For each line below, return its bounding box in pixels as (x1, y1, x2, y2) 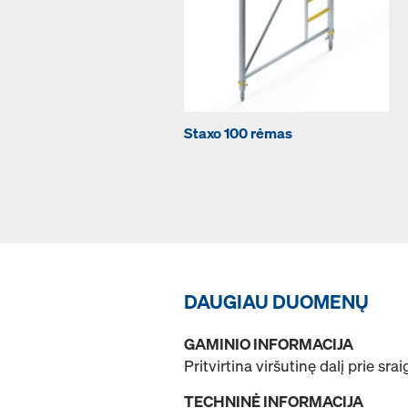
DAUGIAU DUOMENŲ (184, 289, 369, 315)
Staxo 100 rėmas (184, 123, 292, 144)
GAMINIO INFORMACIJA (184, 333, 353, 355)
